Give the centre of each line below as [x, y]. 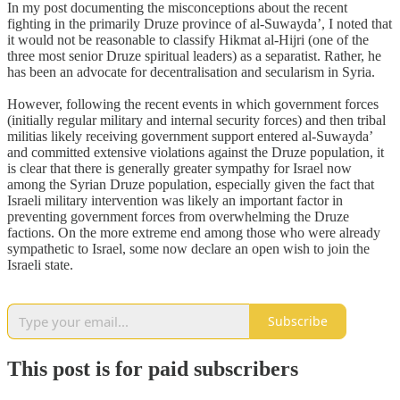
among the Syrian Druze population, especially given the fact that [191, 184]
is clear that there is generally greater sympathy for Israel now [179, 168]
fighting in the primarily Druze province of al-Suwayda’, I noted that [200, 23]
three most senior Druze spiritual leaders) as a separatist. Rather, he [194, 55]
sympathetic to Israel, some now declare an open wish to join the [188, 248]
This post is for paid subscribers [153, 368]
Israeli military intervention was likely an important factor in [175, 200]
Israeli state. [40, 264]
